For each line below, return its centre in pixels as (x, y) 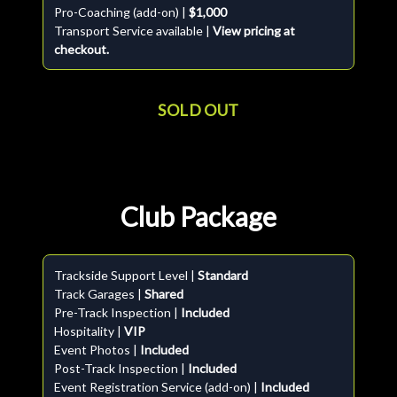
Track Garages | (99, 294)
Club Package (198, 216)
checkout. (82, 49)
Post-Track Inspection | (121, 368)
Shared (164, 294)
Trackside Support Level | (126, 275)
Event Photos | (97, 350)
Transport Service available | (133, 31)
